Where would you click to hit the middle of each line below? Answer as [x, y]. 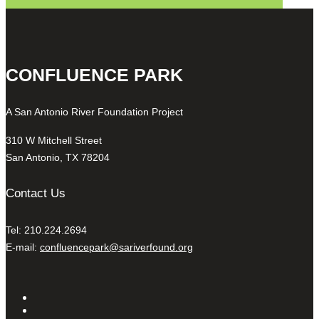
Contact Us [36, 194]
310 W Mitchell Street [54, 141]
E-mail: [23, 247]
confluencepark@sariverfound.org [116, 247]
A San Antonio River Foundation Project [94, 112]
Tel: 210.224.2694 [46, 230]
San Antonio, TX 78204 [58, 158]
